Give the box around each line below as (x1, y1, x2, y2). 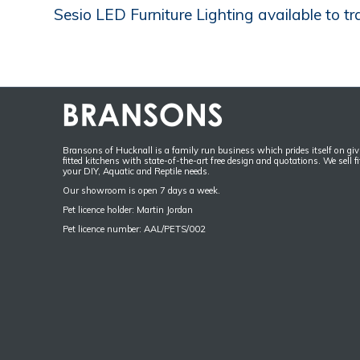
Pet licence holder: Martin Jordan (63, 204, 194, 216)
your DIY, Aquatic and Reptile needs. (63, 165, 211, 177)
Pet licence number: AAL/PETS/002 (63, 223, 207, 235)
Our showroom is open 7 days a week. (63, 184, 221, 196)
